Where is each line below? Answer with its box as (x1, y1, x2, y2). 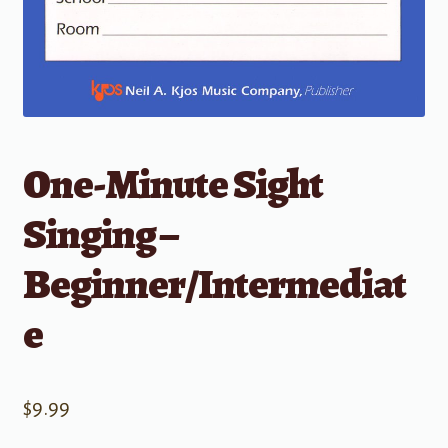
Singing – (22, 204, 177, 262)
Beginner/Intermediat (22, 254, 406, 312)
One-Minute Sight (22, 154, 323, 212)
